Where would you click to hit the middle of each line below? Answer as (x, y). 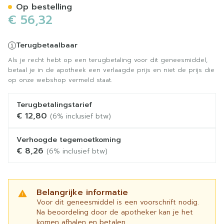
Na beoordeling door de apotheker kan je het (115, 212)
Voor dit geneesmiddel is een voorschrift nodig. (118, 202)
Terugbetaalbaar (47, 45)
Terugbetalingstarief (54, 105)
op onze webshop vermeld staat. (60, 80)
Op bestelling (44, 7)
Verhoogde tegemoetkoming (69, 140)
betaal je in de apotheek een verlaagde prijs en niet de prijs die (111, 70)
